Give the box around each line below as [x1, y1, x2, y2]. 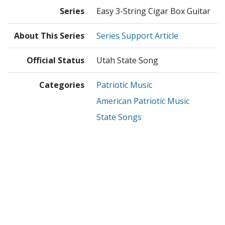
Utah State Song [96, 55, 158, 66]
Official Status [27, 55, 84, 66]
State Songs [96, 111, 142, 123]
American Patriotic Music [96, 95, 189, 107]
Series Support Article [96, 30, 178, 42]
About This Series [14, 30, 84, 42]
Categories [39, 79, 84, 91]
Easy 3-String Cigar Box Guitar [96, 6, 210, 17]
